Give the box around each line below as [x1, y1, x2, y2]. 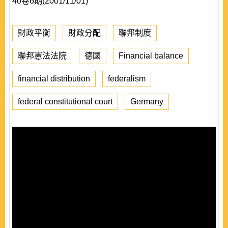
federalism [108, 74, 146, 83]
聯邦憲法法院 [18, 51, 67, 60]
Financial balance [119, 51, 183, 60]
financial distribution [18, 74, 90, 83]
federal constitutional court [18, 97, 112, 106]
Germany [130, 97, 163, 106]
